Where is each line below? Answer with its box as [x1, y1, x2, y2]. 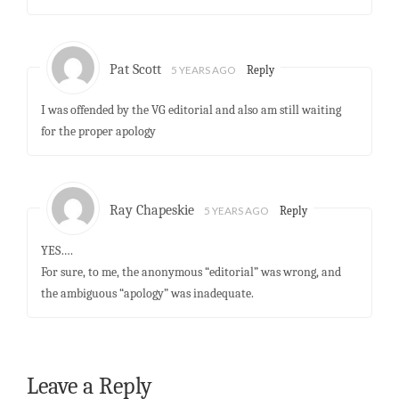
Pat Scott [110, 61, 162, 78]
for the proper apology [40, 123, 156, 139]
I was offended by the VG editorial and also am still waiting [40, 102, 341, 118]
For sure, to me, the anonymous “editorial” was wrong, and [40, 264, 341, 280]
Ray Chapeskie [110, 201, 195, 218]
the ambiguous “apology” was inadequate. [40, 285, 254, 301]
